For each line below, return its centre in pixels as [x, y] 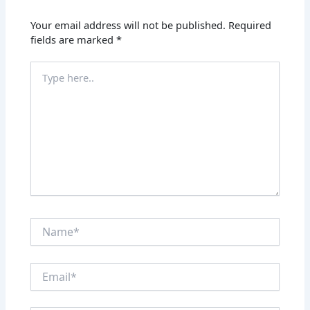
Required [250, 25]
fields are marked [74, 39]
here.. [44, 82]
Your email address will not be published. [128, 25]
